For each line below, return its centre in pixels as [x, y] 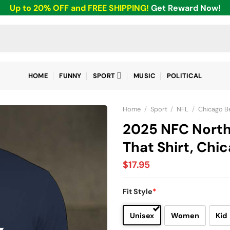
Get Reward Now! [186, 8]
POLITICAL [184, 75]
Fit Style [138, 191]
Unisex [142, 215]
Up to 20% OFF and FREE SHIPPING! [80, 8]
